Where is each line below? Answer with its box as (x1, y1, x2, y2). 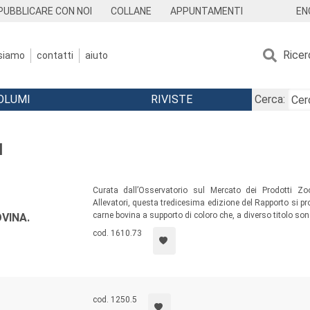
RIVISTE (150, 93, 192, 106)
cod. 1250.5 (92, 295, 137, 304)
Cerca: (254, 93, 285, 106)
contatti (37, 49, 73, 61)
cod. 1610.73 (92, 228, 142, 238)
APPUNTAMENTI (170, 6, 243, 17)
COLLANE (111, 6, 152, 17)
